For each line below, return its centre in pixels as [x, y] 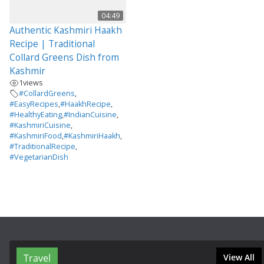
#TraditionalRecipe [42, 146]
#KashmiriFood [36, 136]
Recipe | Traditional [52, 44]
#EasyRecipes [34, 104]
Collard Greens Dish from [64, 57]
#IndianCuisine [90, 114]
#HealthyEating [36, 114]
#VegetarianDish [39, 157]
